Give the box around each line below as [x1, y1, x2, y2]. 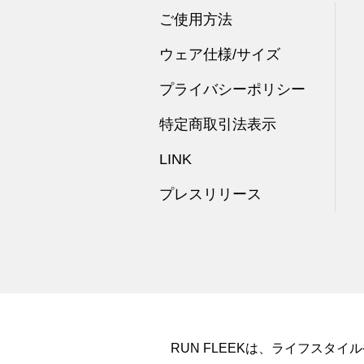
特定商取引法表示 [159, 115, 276, 132]
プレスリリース [159, 185, 262, 202]
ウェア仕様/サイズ [159, 45, 280, 63]
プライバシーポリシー [159, 80, 305, 97]
